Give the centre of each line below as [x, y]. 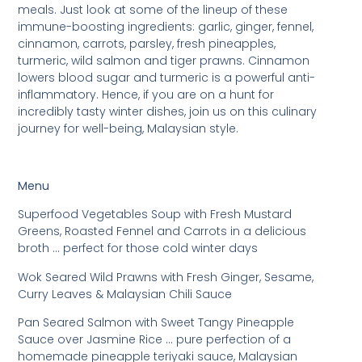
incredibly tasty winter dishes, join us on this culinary [168, 111]
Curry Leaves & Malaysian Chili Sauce [125, 294]
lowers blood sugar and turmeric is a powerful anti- [167, 77]
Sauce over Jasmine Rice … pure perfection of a [155, 339]
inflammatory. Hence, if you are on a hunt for [146, 94]
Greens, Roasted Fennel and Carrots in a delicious [162, 232]
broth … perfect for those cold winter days [138, 248]
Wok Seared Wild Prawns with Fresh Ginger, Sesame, [166, 277]
